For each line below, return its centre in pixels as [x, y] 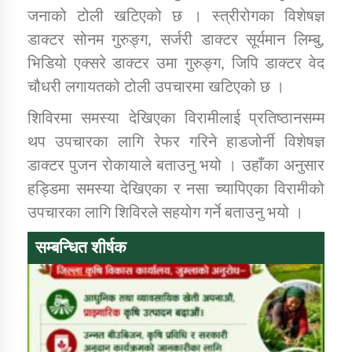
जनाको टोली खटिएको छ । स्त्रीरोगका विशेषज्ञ [176, 15]
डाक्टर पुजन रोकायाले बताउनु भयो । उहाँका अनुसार [176, 165]
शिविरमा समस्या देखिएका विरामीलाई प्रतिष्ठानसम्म [176, 117]
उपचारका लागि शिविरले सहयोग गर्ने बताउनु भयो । [165, 212]
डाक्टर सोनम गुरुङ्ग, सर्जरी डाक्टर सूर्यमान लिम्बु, [176, 39]
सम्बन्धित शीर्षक [81, 247]
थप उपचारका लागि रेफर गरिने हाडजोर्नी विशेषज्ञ [176, 141]
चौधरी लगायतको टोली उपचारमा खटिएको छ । [156, 86]
